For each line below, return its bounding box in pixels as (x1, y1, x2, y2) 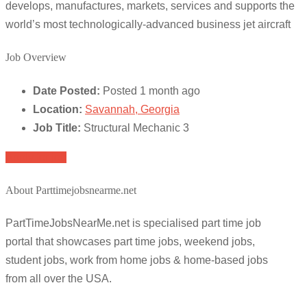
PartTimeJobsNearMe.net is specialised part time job (5, 217, 261, 230)
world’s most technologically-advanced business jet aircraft (5, 19, 291, 31)
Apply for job (5, 151, 66, 163)
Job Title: (33, 121, 81, 134)
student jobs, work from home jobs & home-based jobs (5, 254, 268, 267)
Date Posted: (33, 84, 100, 97)
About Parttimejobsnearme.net (5, 184, 136, 197)
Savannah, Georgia (85, 103, 180, 115)
